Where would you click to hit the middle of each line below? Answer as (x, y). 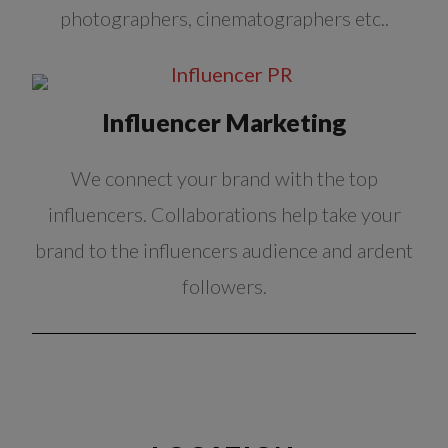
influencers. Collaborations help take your (224, 214)
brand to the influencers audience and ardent (224, 250)
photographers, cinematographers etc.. (224, 18)
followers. (224, 286)
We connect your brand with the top (224, 178)
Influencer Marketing (224, 122)
